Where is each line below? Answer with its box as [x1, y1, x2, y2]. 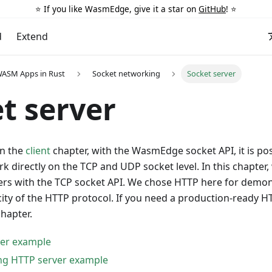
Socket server [187, 68, 236, 80]
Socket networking [92, 68, 160, 80]
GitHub [199, 2, 226, 15]
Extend [16, 30, 48, 43]
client [25, 144, 50, 158]
